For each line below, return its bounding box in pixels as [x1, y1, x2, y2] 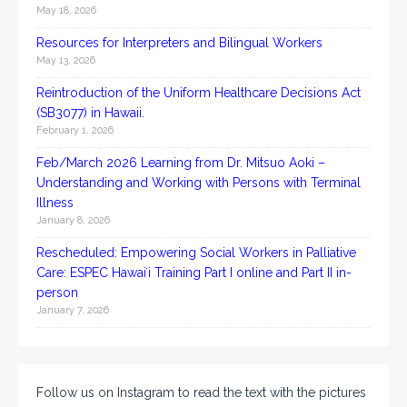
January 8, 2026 [36, 213, 110, 226]
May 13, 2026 [36, 54, 95, 66]
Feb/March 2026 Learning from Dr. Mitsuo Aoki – [36, 154, 325, 170]
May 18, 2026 [36, 4, 96, 16]
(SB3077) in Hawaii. [36, 104, 148, 120]
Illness [36, 194, 74, 210]
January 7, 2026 [36, 303, 109, 316]
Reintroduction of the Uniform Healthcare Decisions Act [36, 84, 361, 100]
